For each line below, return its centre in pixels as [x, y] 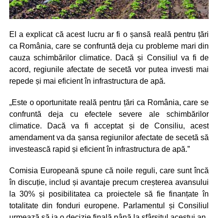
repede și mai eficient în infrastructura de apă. [87, 81]
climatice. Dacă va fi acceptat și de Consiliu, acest [109, 126]
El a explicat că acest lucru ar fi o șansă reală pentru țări [109, 34]
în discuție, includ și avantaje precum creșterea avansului [109, 182]
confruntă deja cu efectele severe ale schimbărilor [109, 114]
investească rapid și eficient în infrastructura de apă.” [99, 149]
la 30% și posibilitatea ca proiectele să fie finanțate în [109, 194]
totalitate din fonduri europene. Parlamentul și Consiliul [109, 205]
